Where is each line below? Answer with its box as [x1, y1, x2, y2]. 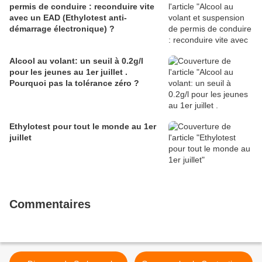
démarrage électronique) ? [9, 24, 115, 34]
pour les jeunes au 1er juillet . [9, 67, 127, 77]
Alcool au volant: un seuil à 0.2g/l [9, 56, 143, 66]
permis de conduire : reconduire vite [9, 2, 154, 12]
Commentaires [9, 198, 91, 211]
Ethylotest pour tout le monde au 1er [9, 122, 156, 132]
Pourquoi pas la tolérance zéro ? [9, 78, 139, 88]
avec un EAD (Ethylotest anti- [9, 13, 127, 23]
